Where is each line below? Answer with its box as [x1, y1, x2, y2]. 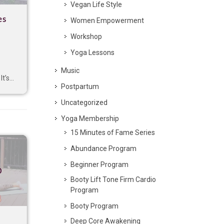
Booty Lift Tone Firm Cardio [70, 175, 156, 183]
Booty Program [70, 202, 118, 210]
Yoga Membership [61, 114, 119, 122]
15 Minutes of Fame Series [70, 128, 155, 136]
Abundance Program [70, 144, 136, 152]
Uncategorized [61, 98, 107, 106]
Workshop [70, 32, 102, 40]
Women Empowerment [70, 16, 144, 24]
